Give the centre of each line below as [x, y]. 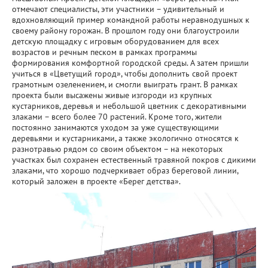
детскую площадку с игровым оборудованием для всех [115, 41]
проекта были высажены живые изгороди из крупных [112, 95]
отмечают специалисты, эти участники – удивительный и [118, 9]
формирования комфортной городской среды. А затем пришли [130, 63]
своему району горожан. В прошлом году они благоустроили [126, 30]
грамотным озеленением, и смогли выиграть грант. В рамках [125, 84]
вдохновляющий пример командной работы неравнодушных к [131, 19]
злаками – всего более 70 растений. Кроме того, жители [117, 116]
